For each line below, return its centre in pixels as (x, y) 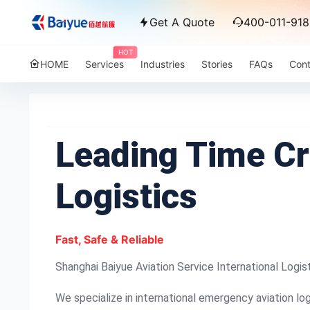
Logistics (126, 197)
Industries (163, 64)
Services (104, 64)
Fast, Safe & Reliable (110, 239)
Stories (217, 64)
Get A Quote (182, 22)
